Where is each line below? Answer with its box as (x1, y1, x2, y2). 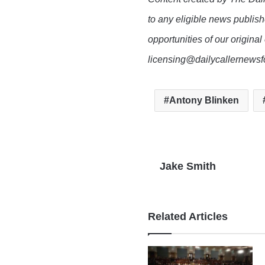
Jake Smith (160, 160, 216, 172)
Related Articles (148, 211, 228, 222)
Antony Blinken (169, 95, 240, 105)
